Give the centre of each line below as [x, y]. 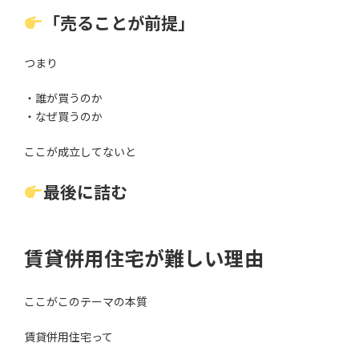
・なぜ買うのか [63, 117]
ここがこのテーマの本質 [86, 301]
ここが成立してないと [80, 152]
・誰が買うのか [63, 99]
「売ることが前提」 [119, 23]
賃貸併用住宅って [69, 337]
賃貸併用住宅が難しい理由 [144, 259]
